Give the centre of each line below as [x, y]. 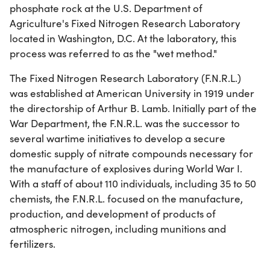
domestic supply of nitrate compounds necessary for [131, 154]
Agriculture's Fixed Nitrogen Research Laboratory [125, 24]
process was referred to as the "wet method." [113, 54]
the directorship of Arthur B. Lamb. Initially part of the [133, 108]
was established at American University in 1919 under [132, 93]
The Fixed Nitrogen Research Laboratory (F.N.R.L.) [125, 78]
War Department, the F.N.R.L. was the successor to [125, 124]
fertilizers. [33, 244]
